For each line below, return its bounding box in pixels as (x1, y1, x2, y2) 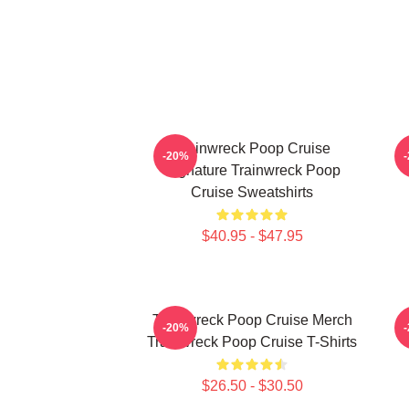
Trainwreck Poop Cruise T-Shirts (147, 334, 357, 350)
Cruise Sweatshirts (191, 184, 313, 200)
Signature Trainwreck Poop (163, 163, 341, 178)
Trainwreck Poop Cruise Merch (152, 312, 352, 328)
